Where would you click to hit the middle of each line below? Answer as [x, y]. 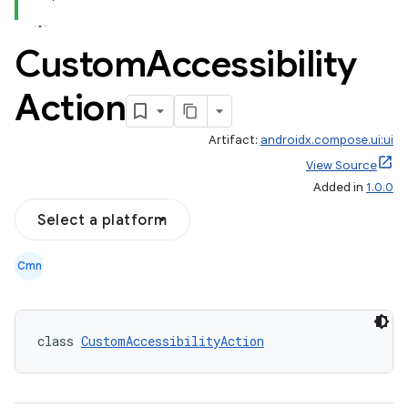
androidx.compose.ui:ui [327, 140]
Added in [340, 187]
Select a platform [102, 220]
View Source [342, 165]
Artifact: [235, 140]
